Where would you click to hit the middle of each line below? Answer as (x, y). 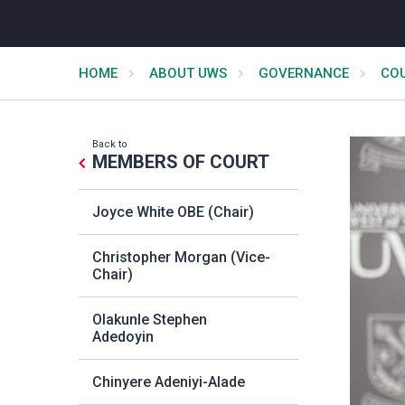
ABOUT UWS (188, 73)
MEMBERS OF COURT (181, 162)
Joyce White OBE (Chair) (173, 212)
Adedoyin (123, 337)
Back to (110, 144)
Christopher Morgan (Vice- (181, 257)
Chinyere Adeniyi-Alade (169, 382)
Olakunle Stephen (150, 320)
